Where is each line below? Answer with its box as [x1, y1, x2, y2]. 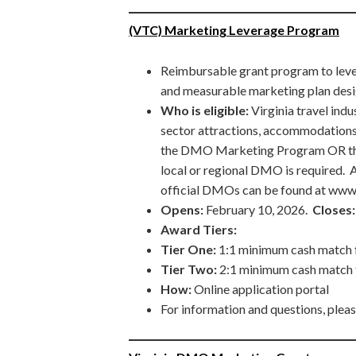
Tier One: [161, 241, 216, 257]
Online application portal [194, 281, 329, 296]
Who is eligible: [161, 102, 251, 118]
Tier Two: [161, 261, 217, 277]
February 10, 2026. [203, 201, 312, 217]
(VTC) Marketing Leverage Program [129, 21, 339, 37]
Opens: [161, 201, 203, 217]
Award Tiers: [161, 221, 237, 237]
